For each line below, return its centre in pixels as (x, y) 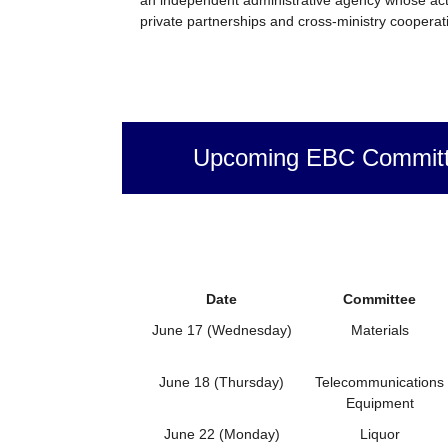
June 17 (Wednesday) (221, 329)
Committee (379, 298)
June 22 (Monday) (221, 433)
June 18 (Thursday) (221, 381)
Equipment (379, 402)
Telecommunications (379, 381)
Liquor (379, 433)
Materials (379, 329)
